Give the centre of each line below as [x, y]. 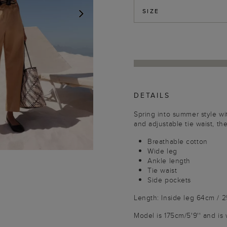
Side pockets [169, 180]
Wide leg [162, 151]
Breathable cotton [178, 141]
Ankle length [169, 161]
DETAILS [152, 95]
